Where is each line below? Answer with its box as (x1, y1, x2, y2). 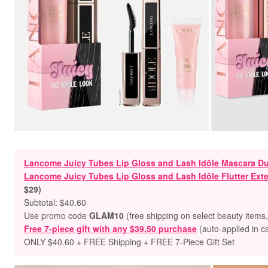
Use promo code (24, 209, 89, 221)
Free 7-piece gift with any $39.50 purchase (24, 223, 197, 234)
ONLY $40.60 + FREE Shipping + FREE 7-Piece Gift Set (24, 236, 234, 248)
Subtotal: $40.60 (24, 196, 86, 208)
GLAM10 (89, 209, 126, 221)
